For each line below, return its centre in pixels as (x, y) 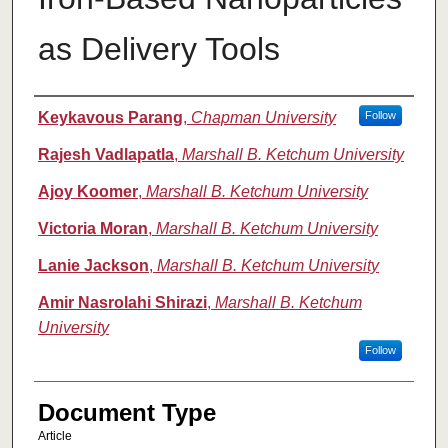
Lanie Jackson (93, 266)
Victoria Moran (92, 229)
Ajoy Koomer (87, 192)
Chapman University (263, 118)
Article (54, 436)
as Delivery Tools (158, 49)
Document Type (126, 413)
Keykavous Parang (110, 118)
